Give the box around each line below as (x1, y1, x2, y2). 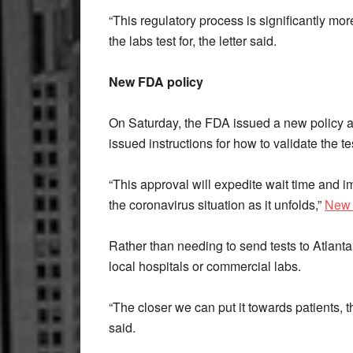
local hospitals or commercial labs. (109, 257, 301, 275)
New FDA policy (109, 72, 203, 91)
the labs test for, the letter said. (109, 32, 277, 50)
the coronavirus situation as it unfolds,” (109, 195, 325, 214)
